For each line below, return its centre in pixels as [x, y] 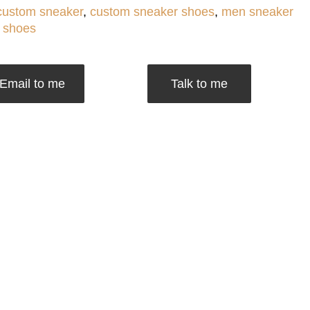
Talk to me [199, 83]
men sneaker [257, 11]
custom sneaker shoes [152, 11]
